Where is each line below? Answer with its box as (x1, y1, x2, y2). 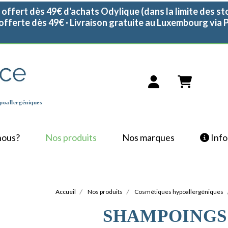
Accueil (55, 188, 76, 195)
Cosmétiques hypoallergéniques (134, 188, 223, 195)
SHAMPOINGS (103, 206, 227, 226)
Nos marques (122, 132, 175, 143)
